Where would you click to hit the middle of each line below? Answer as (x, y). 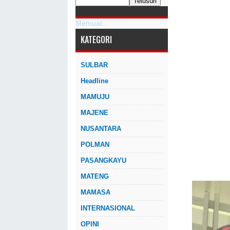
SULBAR (94, 65)
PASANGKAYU (103, 160)
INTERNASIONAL (108, 208)
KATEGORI (96, 40)
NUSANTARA (101, 129)
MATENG (95, 176)
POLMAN (95, 145)
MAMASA (95, 192)
